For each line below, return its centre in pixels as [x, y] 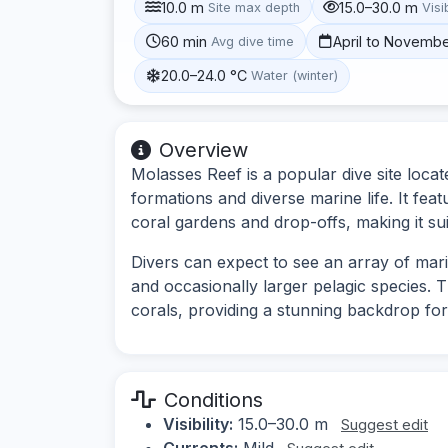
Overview [203, 149]
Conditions [213, 399]
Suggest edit [384, 424]
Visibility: [198, 423]
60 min [184, 41]
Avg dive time [253, 41]
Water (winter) [295, 76]
